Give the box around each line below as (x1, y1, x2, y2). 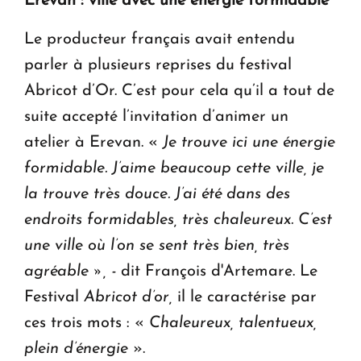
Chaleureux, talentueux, (149, 314, 317, 331)
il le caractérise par (172, 288, 317, 305)
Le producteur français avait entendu (24, 31, 295, 48)
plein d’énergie (24, 340, 128, 357)
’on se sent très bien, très (114, 237, 289, 254)
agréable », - (24, 263, 116, 280)
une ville (24, 237, 88, 254)
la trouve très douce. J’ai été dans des (24, 185, 290, 202)
